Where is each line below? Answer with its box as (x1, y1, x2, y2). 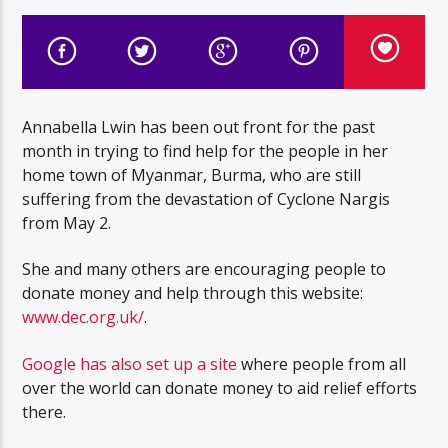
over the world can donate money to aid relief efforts (22, 376, 418, 399)
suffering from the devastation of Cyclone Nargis (22, 187, 391, 210)
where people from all (237, 352, 407, 375)
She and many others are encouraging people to (22, 258, 387, 281)
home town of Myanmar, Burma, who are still (22, 163, 362, 186)
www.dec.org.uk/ (22, 306, 145, 329)
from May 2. (22, 211, 112, 234)
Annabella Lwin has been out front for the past (22, 115, 376, 138)
